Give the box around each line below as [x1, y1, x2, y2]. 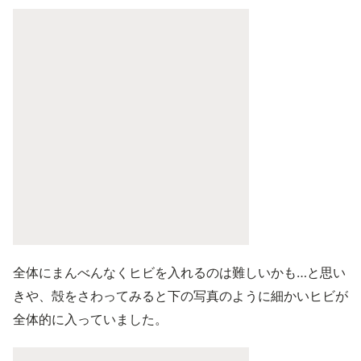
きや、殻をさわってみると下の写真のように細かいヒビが [13, 287, 348, 304]
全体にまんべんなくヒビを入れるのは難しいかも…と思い [13, 263, 346, 280]
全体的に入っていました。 [13, 310, 168, 327]
